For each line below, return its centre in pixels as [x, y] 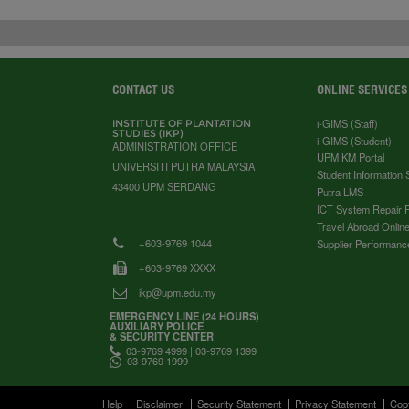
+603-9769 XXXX [178, 267]
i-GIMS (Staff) [348, 123]
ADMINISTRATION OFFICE [175, 146]
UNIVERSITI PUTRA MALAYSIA [184, 166]
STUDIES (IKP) [148, 133]
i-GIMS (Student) [355, 140]
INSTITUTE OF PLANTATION [182, 123]
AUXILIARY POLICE [156, 326]
